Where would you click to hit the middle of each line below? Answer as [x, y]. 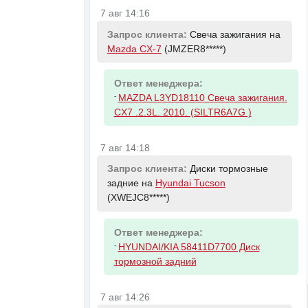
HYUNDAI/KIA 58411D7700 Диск [189, 247]
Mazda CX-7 [134, 49]
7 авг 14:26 [125, 297]
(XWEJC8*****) [138, 198]
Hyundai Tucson [190, 184]
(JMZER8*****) [194, 49]
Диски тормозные [229, 169]
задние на [131, 184]
